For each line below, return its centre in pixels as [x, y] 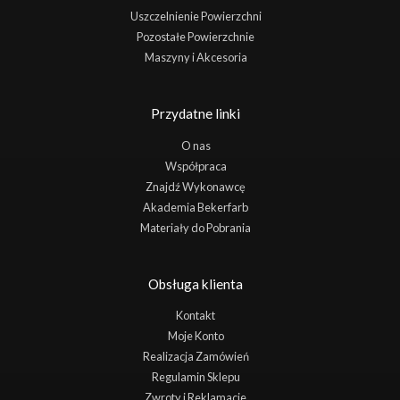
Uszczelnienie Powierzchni [196, 17]
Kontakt [196, 316]
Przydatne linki [196, 114]
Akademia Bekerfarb [196, 207]
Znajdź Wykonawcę [196, 186]
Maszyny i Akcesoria [196, 58]
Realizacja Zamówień [196, 357]
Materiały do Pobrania [196, 227]
